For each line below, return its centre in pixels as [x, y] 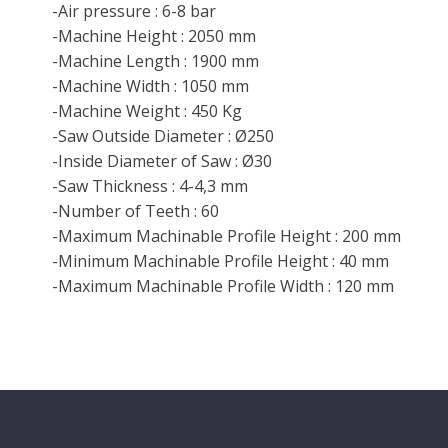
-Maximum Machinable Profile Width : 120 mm [223, 285]
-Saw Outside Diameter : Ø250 [163, 135]
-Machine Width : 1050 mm [150, 85]
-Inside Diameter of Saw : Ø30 [162, 160]
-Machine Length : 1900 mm [155, 60]
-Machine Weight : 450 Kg [147, 110]
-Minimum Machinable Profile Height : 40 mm [220, 260]
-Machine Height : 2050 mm [154, 35]
